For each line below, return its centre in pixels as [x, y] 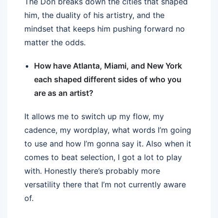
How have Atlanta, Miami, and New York [108, 65]
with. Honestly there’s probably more [92, 171]
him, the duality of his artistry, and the [94, 15]
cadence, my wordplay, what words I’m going [108, 130]
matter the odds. [55, 42]
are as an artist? [64, 93]
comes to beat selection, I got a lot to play [103, 157]
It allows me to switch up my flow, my [94, 116]
